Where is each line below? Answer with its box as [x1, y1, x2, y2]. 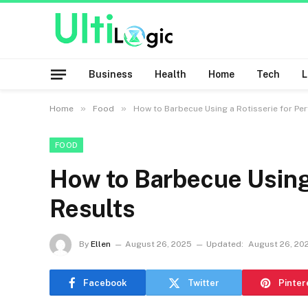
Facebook [82, 277, 127, 288]
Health [155, 69, 186, 80]
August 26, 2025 [125, 239, 192, 250]
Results [49, 195, 135, 223]
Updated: [206, 239, 243, 250]
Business [89, 69, 133, 80]
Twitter [188, 277, 219, 288]
